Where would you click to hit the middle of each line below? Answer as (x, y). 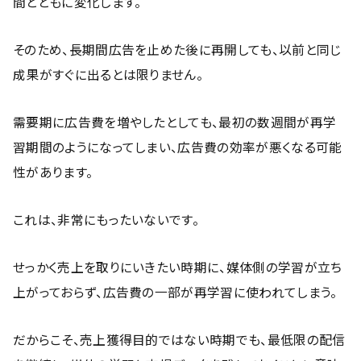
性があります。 (53, 172)
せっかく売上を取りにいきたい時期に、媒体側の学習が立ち (178, 267)
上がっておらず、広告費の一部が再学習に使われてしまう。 (175, 292)
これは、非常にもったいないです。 (106, 220)
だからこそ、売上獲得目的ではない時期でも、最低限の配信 (179, 340)
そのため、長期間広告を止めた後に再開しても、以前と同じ (177, 50)
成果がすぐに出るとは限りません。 (108, 75)
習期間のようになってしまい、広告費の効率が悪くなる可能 (178, 147)
